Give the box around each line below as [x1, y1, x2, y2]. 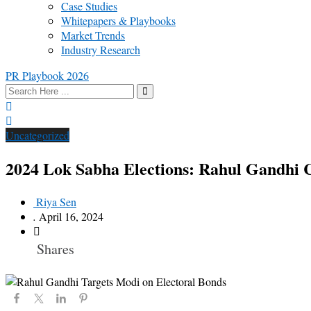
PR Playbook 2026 [6, 68, 89, 83]
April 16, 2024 [39, 209, 103, 224]
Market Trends [61, 28, 125, 43]
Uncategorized [6, 128, 69, 143]
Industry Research [61, 42, 140, 58]
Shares [37, 239, 74, 259]
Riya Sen [36, 194, 76, 210]
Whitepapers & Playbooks [61, 13, 176, 28]
